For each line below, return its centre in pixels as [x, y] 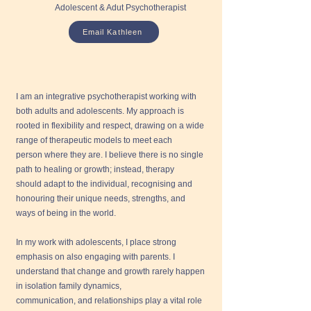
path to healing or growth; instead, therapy [95, 169]
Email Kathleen [112, 32]
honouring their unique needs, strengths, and [101, 199]
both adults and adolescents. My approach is [100, 111]
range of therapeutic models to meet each [94, 140]
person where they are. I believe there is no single [110, 155]
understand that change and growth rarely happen [110, 271]
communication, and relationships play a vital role [109, 301]
